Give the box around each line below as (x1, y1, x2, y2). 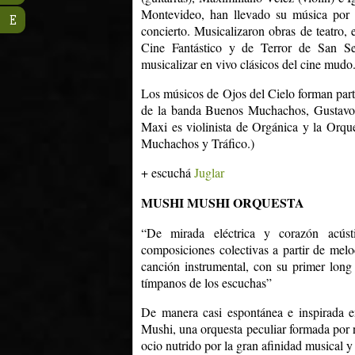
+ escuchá (141, 164, 194, 181)
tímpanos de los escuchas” (141, 274, 272, 291)
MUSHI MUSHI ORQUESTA (141, 193, 304, 212)
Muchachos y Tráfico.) (141, 135, 254, 151)
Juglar (194, 164, 224, 181)
